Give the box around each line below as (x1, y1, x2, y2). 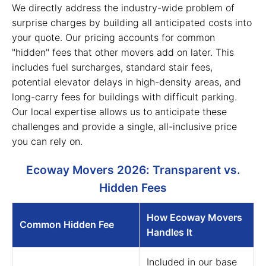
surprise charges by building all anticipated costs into (12, 17, 252, 28)
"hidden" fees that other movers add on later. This (12, 46, 234, 58)
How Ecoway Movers (147, 211, 242, 223)
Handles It (147, 226, 192, 238)
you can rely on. (12, 135, 83, 147)
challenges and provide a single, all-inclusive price (12, 121, 237, 132)
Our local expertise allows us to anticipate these (12, 106, 227, 118)
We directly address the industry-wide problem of (12, 2, 235, 14)
